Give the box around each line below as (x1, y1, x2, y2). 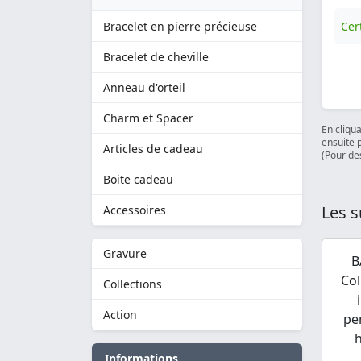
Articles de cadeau (103, 141, 203, 156)
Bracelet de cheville (103, 49, 209, 64)
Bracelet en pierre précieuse (103, 19, 257, 34)
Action (103, 307, 137, 322)
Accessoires (103, 202, 166, 218)
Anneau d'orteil (103, 80, 185, 95)
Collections (103, 276, 162, 292)
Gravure (103, 246, 147, 261)
